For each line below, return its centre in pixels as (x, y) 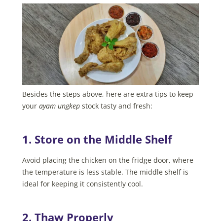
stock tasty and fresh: (116, 106)
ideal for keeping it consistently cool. (82, 184)
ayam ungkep (59, 106)
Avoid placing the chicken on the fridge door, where (108, 160)
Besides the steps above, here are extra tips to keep (108, 94)
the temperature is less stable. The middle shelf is (105, 172)
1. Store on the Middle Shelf (97, 139)
